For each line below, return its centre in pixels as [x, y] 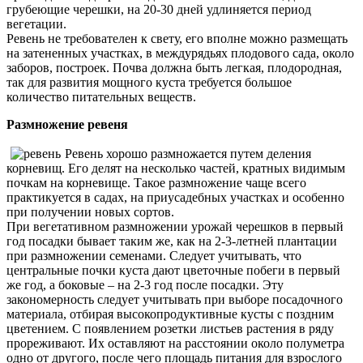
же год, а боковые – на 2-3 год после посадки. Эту [145, 284]
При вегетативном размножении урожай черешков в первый [175, 226]
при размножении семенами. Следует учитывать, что [154, 255]
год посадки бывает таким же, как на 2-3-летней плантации [172, 241]
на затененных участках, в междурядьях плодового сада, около [180, 53]
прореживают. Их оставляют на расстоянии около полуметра [175, 343]
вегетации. [36, 23]
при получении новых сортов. [90, 211]
